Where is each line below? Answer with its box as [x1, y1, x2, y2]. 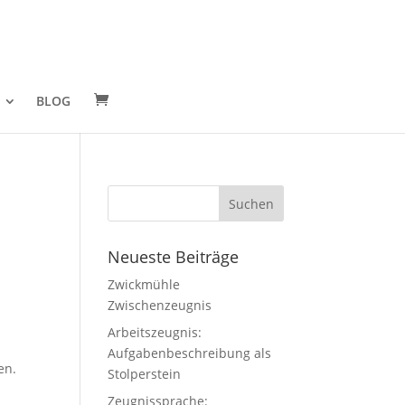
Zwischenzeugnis [108, 297, 212, 314]
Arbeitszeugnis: [108, 324, 202, 341]
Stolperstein [108, 365, 182, 382]
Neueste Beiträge [108, 246, 240, 268]
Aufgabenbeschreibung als [108, 344, 272, 362]
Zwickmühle [108, 276, 181, 293]
